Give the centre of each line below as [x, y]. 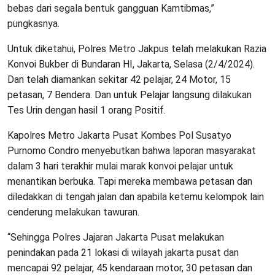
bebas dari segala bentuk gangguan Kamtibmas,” [111, 9]
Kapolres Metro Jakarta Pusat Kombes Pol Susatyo [119, 136]
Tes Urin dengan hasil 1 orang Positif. [87, 110]
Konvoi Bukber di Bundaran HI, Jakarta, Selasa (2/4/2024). [131, 64]
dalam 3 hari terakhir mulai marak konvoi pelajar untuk [120, 166]
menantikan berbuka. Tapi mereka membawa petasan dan [130, 182]
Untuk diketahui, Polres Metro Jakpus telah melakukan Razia [137, 49]
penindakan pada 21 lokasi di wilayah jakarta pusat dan [123, 253]
